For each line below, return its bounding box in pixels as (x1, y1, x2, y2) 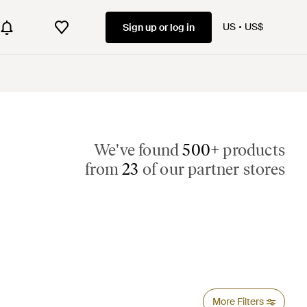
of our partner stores (138, 159, 285, 179)
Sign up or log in (123, 21, 195, 34)
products (219, 140, 285, 160)
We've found (93, 140, 183, 160)
